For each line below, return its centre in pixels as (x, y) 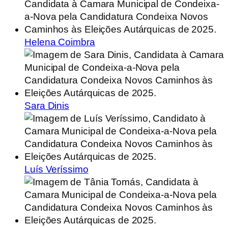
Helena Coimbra (60, 42)
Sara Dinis (47, 106)
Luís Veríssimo (56, 169)
